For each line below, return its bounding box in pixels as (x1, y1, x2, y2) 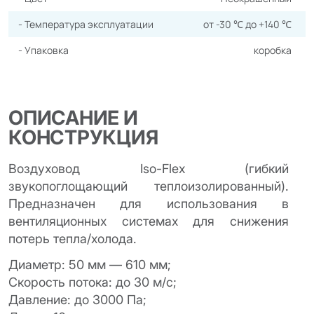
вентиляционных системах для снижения (8, 214, 289, 228)
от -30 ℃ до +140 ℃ (203, 18, 292, 31)
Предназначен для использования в (8, 196, 289, 211)
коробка (254, 43, 292, 57)
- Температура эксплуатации (18, 18, 154, 31)
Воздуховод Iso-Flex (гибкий (8, 161, 289, 176)
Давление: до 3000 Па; (8, 292, 146, 307)
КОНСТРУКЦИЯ (8, 125, 158, 149)
